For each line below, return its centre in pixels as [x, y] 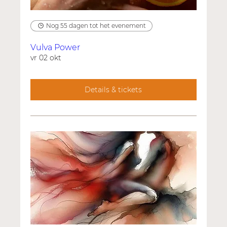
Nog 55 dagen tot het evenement [96, 26]
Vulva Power [55, 48]
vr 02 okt [46, 58]
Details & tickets [113, 89]
